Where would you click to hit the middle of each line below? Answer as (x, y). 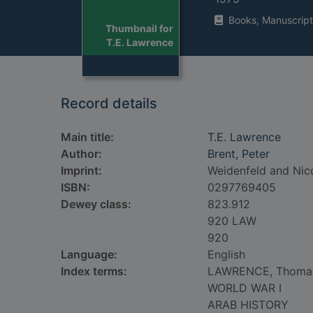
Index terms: (94, 271)
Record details (109, 103)
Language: (89, 254)
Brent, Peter (239, 154)
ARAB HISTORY (248, 305)
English (226, 254)
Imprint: (81, 170)
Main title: (87, 137)
